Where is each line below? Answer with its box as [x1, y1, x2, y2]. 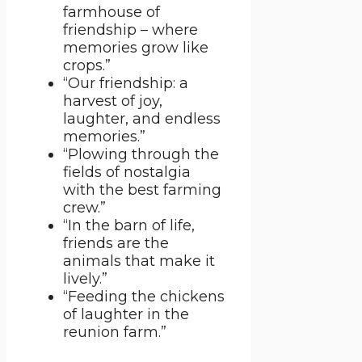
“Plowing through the [63, 145, 219, 164]
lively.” [63, 270, 107, 288]
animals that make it [63, 252, 215, 271]
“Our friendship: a [63, 74, 188, 93]
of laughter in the [63, 305, 189, 324]
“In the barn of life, [63, 217, 195, 235]
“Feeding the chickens [63, 288, 225, 306]
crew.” [63, 199, 106, 217]
